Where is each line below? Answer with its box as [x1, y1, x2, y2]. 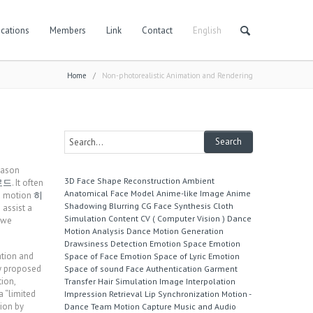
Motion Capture [114, 301, 172, 312]
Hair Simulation [98, 276, 157, 286]
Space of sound [64, 263, 124, 274]
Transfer [64, 276, 96, 286]
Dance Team [64, 301, 112, 312]
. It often [12, 177, 43, 189]
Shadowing [64, 201, 107, 211]
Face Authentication [126, 263, 202, 274]
